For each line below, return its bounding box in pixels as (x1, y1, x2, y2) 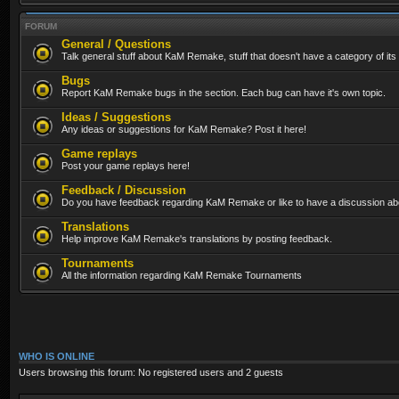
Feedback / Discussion (61, 183, 186, 197)
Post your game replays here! (61, 159, 190, 171)
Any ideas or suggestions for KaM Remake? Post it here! (61, 123, 306, 134)
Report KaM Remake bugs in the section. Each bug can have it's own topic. (61, 86, 386, 98)
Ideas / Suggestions (61, 110, 171, 124)
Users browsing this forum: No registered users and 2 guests (19, 367, 283, 378)
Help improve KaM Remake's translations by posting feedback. (61, 232, 332, 244)
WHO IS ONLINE (19, 351, 94, 362)
